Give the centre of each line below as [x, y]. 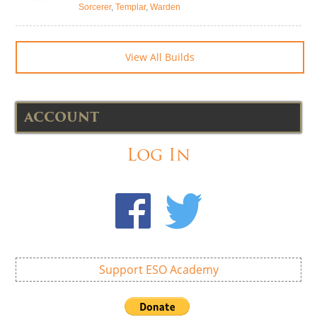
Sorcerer [95, 7]
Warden [165, 7]
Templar [131, 7]
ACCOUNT [62, 117]
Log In [158, 154]
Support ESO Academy [158, 269]
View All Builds [160, 57]
